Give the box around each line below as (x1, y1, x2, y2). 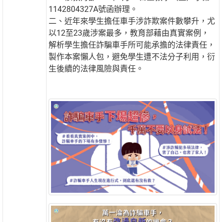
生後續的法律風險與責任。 (49, 64, 144, 74)
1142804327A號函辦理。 (49, 4, 138, 14)
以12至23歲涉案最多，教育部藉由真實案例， (49, 28, 210, 38)
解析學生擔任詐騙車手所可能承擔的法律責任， (49, 40, 216, 50)
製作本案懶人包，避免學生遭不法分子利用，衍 (49, 52, 216, 62)
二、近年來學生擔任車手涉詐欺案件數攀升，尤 (49, 16, 216, 26)
